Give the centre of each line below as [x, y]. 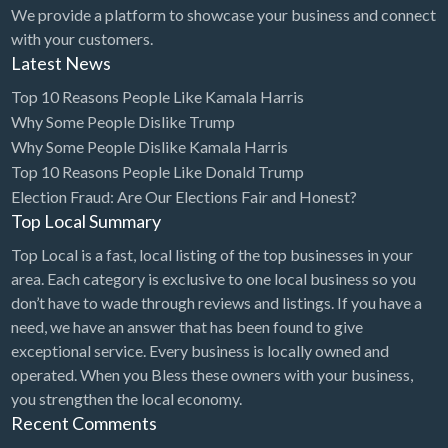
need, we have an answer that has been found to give [186, 326]
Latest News [60, 62]
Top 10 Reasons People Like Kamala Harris [157, 97]
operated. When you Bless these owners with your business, [211, 374]
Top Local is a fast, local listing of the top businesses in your [211, 254]
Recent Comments [83, 422]
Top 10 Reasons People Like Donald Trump [157, 172]
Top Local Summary [85, 221]
